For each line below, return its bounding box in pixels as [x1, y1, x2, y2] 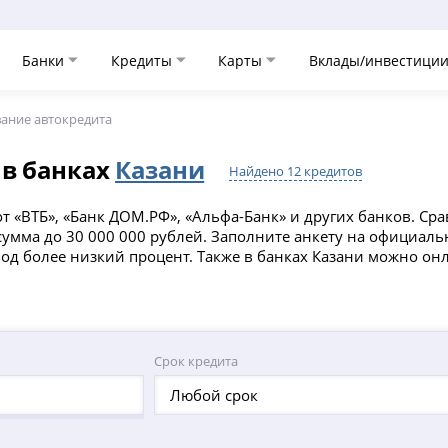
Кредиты [110, 50, 176, 70]
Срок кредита [153, 352, 238, 371]
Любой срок [169, 385, 258, 406]
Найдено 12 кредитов [229, 162, 363, 180]
